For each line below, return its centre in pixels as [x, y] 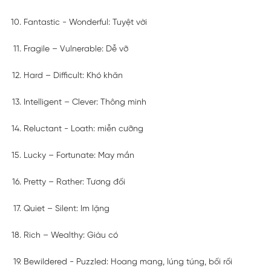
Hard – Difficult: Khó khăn [73, 76]
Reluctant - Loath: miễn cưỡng [83, 129]
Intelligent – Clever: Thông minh [85, 103]
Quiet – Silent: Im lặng [67, 209]
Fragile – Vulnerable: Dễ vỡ [76, 50]
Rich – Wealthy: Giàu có [71, 236]
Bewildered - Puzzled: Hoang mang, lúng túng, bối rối [128, 263]
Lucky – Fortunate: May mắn [79, 156]
